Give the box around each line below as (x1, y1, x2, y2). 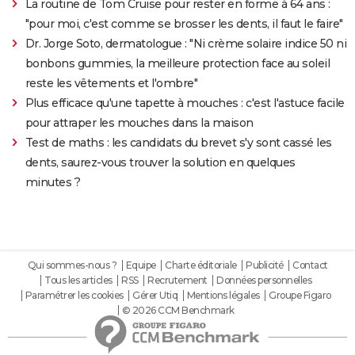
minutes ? (25, 175, 81, 190)
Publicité (246, 259, 284, 272)
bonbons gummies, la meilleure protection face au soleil (25, 56, 330, 71)
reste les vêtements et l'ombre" (25, 76, 198, 91)
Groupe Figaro (269, 289, 331, 302)
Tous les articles (44, 274, 113, 287)
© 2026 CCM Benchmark (121, 304, 235, 317)
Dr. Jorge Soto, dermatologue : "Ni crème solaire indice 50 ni (25, 36, 347, 52)
